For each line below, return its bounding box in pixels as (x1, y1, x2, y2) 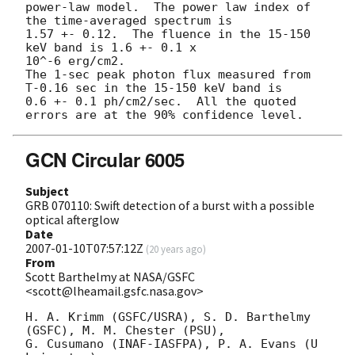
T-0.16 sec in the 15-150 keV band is (25, 80, 282, 95)
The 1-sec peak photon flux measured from (25, 67, 311, 82)
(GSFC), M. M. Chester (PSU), (25, 323, 225, 338)
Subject (25, 182, 69, 199)
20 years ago (149, 242, 203, 255)
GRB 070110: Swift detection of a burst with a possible (25, 197, 315, 213)
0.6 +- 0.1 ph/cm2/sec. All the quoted (25, 94, 296, 109)
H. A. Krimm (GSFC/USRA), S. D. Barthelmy (25, 309, 311, 324)
